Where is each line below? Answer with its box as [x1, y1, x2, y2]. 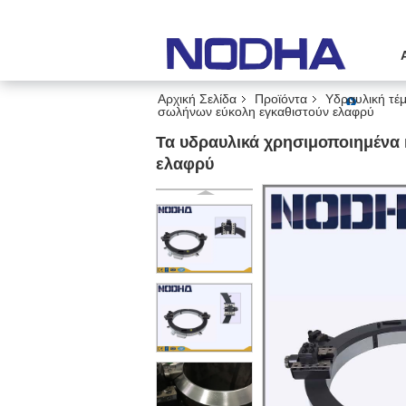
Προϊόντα [255, 92, 307, 106]
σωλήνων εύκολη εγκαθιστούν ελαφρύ [158, 104, 374, 119]
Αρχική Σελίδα [158, 92, 237, 106]
